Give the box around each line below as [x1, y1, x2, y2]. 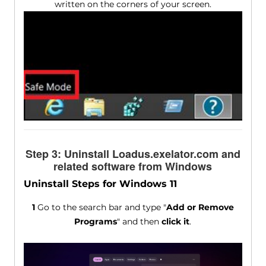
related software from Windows [53, 159, 213, 175]
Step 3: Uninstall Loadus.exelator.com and [25, 146, 240, 162]
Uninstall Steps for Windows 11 [23, 178, 177, 190]
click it [161, 216, 190, 227]
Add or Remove [166, 202, 234, 213]
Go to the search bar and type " [34, 202, 166, 213]
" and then [117, 216, 162, 227]
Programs [74, 216, 118, 227]
